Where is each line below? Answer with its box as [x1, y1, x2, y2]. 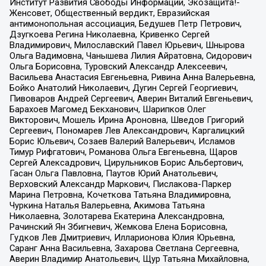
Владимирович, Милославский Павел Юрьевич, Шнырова [9, 40, 245, 51]
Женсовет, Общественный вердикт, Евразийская [9, 8, 210, 19]
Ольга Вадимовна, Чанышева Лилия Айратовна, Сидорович [9, 50, 252, 62]
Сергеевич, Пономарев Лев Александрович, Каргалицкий [9, 125, 245, 137]
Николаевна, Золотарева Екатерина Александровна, [9, 211, 224, 222]
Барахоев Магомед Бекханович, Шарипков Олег [9, 104, 206, 115]
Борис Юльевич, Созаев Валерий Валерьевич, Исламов [9, 136, 235, 147]
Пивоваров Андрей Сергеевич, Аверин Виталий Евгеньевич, [9, 93, 253, 104]
